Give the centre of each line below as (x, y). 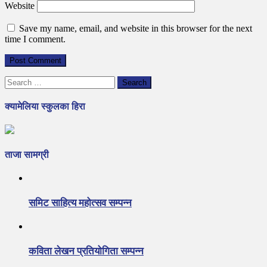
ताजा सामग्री (27, 154)
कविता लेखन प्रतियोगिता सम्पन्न (86, 252)
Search (17, 80)
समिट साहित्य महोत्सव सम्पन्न (80, 203)
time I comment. (35, 39)
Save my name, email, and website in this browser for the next (136, 28)
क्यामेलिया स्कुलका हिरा (45, 107)
